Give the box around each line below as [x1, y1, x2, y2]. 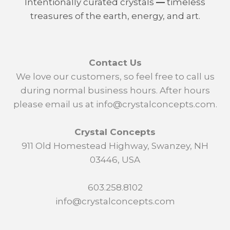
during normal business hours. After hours [20, 85, 210, 95]
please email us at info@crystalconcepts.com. [13, 99, 217, 109]
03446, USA [90, 155, 140, 165]
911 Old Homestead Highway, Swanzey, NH [22, 141, 208, 151]
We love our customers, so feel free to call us [15, 71, 215, 82]
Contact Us [88, 57, 142, 68]
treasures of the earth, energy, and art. [30, 11, 200, 21]
